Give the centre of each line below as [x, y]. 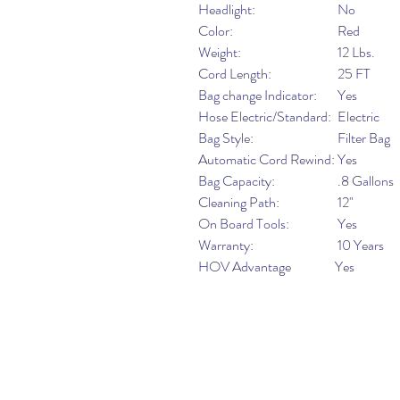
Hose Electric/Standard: [265, 117]
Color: [216, 31]
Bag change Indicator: [258, 95]
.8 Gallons [364, 181]
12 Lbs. [355, 52]
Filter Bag [362, 138]
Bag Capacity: [237, 181]
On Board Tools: [244, 224]
